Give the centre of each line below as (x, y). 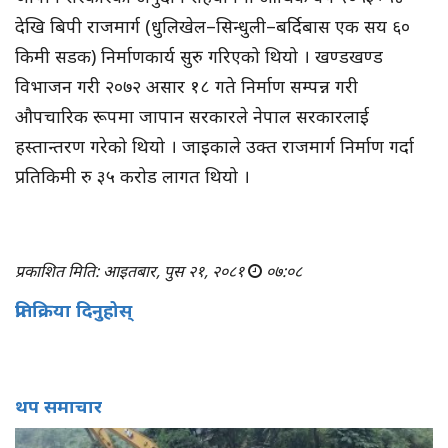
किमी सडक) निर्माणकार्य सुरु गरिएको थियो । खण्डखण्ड (199, 56)
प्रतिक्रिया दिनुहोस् (73, 310)
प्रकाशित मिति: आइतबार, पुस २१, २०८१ (131, 271)
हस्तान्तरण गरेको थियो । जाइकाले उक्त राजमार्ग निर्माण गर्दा (214, 146)
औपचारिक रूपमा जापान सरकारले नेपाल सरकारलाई (192, 116)
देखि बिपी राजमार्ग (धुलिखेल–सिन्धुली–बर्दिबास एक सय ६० (212, 26)
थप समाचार (58, 406)
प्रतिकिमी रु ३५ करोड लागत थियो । (137, 176)
